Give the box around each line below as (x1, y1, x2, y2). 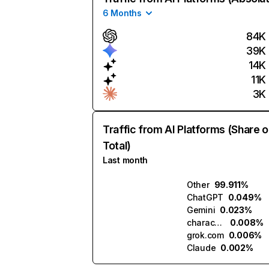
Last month (103, 155, 148, 165)
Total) (103, 139, 131, 152)
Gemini (187, 205, 216, 215)
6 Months (103, 8, 142, 18)
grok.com (187, 230, 224, 240)
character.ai (214, 217, 223, 228)
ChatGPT (187, 192, 224, 202)
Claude (187, 243, 216, 253)
